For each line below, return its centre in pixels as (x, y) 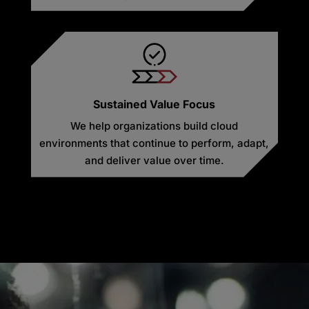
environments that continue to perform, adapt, (154, 143)
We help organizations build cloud (154, 126)
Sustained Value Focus (154, 104)
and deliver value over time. (154, 160)
